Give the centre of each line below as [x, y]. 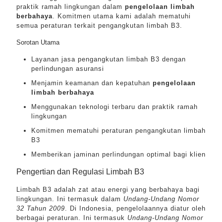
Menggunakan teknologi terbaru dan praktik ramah [114, 107]
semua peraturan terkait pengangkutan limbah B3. [99, 26]
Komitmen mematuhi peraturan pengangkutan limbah [118, 131]
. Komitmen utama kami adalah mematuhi [122, 16]
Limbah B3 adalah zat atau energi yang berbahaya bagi [108, 190]
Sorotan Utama [38, 42]
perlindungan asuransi [68, 69]
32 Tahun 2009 [41, 208]
